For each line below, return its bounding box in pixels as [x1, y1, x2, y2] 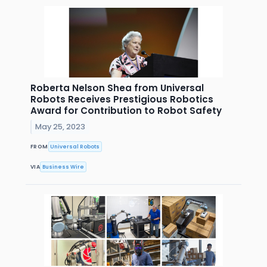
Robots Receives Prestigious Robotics [30, 93, 213, 106]
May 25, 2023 [35, 121, 86, 132]
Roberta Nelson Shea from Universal [30, 82, 204, 95]
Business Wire [42, 163, 85, 170]
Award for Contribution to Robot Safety [30, 104, 222, 117]
